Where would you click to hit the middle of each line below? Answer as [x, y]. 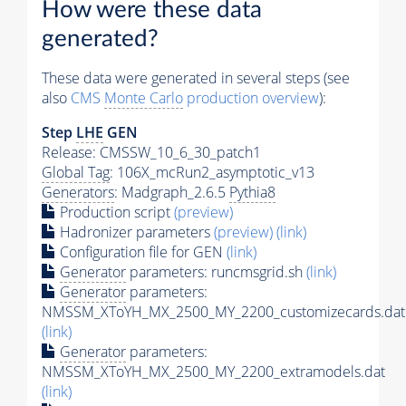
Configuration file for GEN [141, 251]
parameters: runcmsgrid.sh [216, 271]
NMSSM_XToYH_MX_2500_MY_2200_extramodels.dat [213, 371]
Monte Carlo [144, 97]
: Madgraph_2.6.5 [172, 192]
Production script [115, 212]
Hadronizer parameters [135, 232]
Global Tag [76, 172]
